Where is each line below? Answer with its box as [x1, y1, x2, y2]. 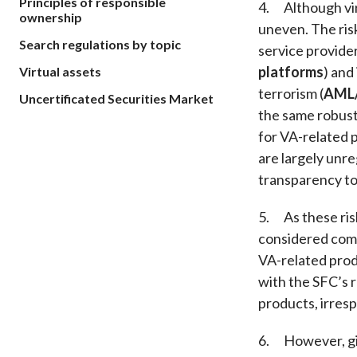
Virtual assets [19, 63, 101, 79]
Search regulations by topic [19, 36, 181, 52]
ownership [19, 9, 82, 25]
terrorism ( [258, 84, 324, 102]
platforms [258, 62, 324, 80]
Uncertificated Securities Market [19, 90, 214, 106]
